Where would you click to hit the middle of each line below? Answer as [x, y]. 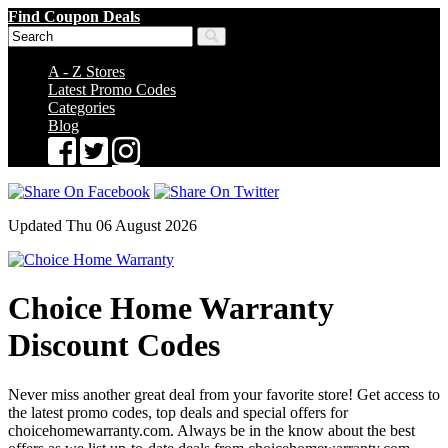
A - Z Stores [86, 71]
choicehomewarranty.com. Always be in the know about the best [211, 430]
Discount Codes [114, 345]
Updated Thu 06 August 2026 [102, 225]
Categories [81, 107]
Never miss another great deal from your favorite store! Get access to [224, 394]
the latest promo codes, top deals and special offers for [178, 412]
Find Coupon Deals [74, 16]
